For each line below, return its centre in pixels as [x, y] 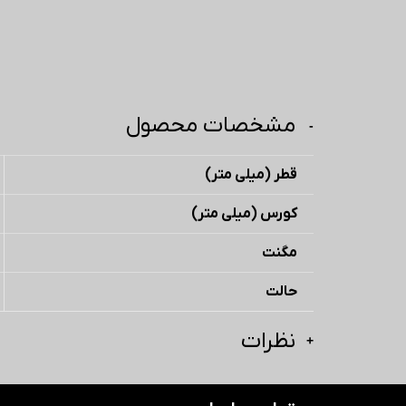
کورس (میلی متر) [244, 213]
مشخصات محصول [211, 125]
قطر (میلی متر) [251, 174]
